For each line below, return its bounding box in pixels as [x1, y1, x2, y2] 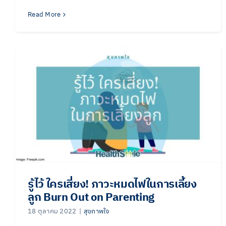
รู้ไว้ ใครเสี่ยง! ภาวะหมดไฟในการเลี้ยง [28, 175, 197, 194]
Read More [28, 9, 61, 20]
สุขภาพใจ [83, 206, 109, 217]
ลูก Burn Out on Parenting [28, 188, 155, 207]
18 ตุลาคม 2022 [28, 206, 77, 217]
